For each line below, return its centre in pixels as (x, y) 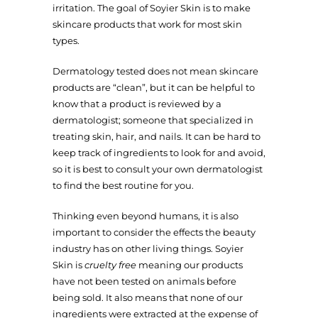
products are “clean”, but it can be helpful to (154, 87)
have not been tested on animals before (144, 281)
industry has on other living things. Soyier (148, 248)
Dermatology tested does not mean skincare (155, 71)
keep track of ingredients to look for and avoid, (159, 152)
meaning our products (191, 264)
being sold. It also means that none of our (148, 297)
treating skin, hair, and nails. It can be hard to (157, 136)
